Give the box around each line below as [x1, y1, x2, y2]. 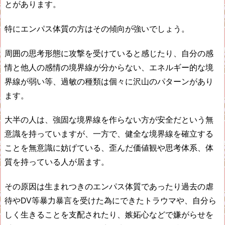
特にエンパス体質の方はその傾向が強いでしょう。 [5, 23, 189, 34]
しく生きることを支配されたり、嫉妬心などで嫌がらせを [5, 209, 213, 220]
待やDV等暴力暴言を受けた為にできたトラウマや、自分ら [5, 195, 216, 206]
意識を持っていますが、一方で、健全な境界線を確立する [5, 129, 213, 139]
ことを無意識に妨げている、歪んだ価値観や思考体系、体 [5, 143, 213, 153]
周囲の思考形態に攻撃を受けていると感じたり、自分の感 [5, 48, 213, 58]
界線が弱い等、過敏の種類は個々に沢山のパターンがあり [5, 76, 213, 86]
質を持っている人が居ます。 [5, 157, 109, 167]
